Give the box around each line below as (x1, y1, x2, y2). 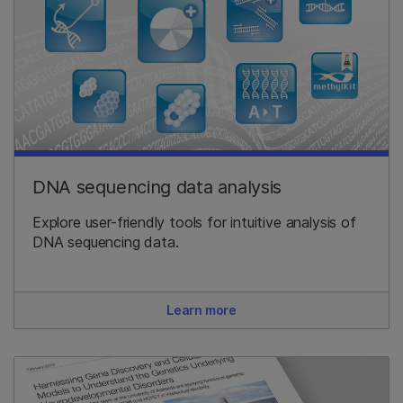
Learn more (166, 302, 237, 318)
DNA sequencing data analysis (32, 176, 282, 199)
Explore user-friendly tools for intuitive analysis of (32, 213, 356, 232)
